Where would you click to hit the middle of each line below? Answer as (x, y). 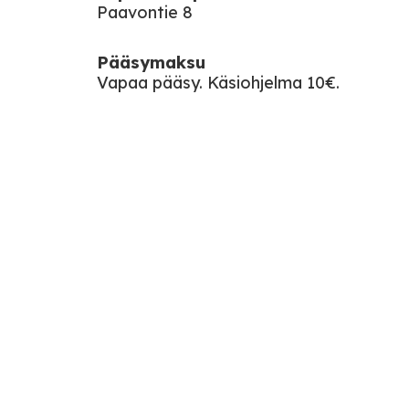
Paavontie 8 (145, 12)
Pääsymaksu (151, 63)
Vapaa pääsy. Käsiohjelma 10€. (218, 83)
